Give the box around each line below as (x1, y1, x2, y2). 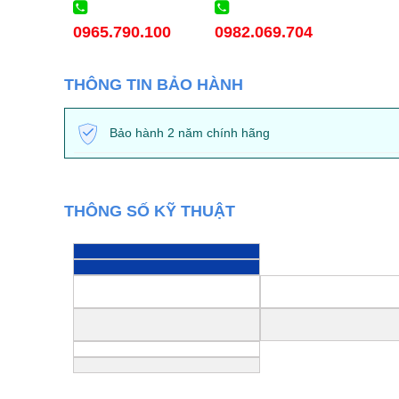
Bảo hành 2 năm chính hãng (110, 125, 270, 140)
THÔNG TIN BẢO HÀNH (64, 75, 243, 94)
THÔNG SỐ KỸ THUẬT (64, 202, 235, 221)
